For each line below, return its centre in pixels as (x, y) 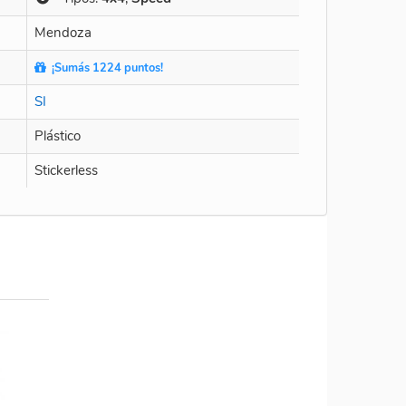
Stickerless (66, 170)
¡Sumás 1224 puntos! (105, 68)
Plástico (58, 135)
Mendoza (63, 32)
